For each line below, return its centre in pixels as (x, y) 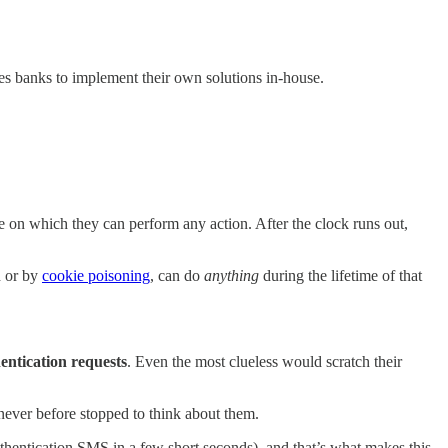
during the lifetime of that (340, 276)
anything (231, 276)
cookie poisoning (96, 276)
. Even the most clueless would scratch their (264, 362)
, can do (177, 276)
